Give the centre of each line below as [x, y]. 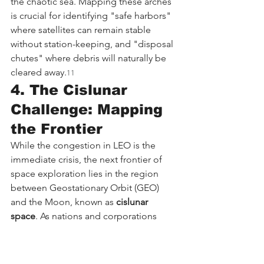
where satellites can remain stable [82, 29]
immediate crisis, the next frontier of [88, 159]
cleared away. [39, 72]
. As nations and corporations [97, 216]
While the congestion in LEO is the [84, 145]
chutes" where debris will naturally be [90, 58]
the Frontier [57, 128]
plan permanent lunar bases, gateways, [93, 230]
